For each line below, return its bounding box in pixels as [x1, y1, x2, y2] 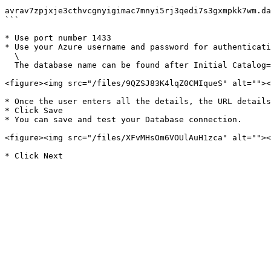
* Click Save [5, 106, 63, 115]
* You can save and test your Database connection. [5, 115, 242, 124]
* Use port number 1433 [5, 33, 111, 42]
